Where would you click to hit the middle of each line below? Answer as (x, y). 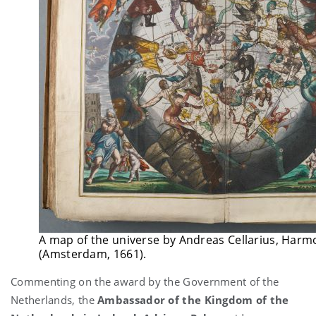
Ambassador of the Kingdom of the (193, 299)
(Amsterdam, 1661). (93, 254)
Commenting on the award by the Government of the (145, 281)
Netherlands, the (54, 299)
